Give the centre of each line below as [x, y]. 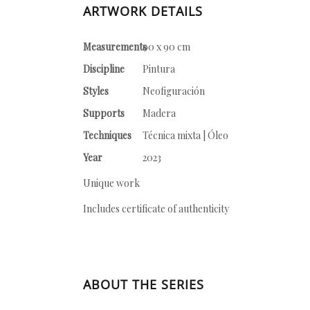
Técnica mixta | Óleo [185, 135]
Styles [96, 91]
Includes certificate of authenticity [156, 209]
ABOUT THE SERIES [144, 284]
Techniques [107, 135]
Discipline [104, 69]
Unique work [111, 183]
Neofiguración [174, 91]
